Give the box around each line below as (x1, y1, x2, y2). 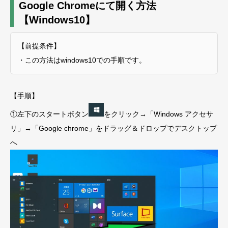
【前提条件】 (18, 42, 61, 50)
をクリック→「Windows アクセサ (104, 109, 213, 118)
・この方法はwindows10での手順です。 (18, 56, 146, 65)
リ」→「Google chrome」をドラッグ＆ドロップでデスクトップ (10, 124, 217, 132)
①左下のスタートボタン (10, 109, 89, 118)
